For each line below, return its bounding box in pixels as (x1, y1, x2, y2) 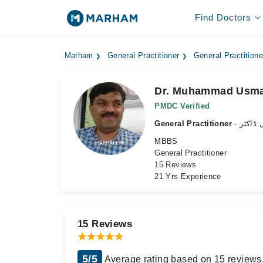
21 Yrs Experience (154, 172, 221, 181)
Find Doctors (194, 12, 251, 22)
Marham (64, 52, 93, 60)
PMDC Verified (154, 102, 210, 110)
